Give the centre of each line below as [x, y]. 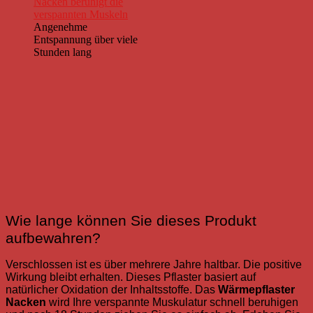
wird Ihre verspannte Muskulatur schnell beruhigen [172, 303]
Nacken [26, 303]
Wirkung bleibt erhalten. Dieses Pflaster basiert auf [131, 277]
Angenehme [60, 27]
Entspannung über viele [86, 40]
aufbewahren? [53, 239]
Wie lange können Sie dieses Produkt [131, 221]
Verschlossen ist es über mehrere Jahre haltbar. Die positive [154, 265]
